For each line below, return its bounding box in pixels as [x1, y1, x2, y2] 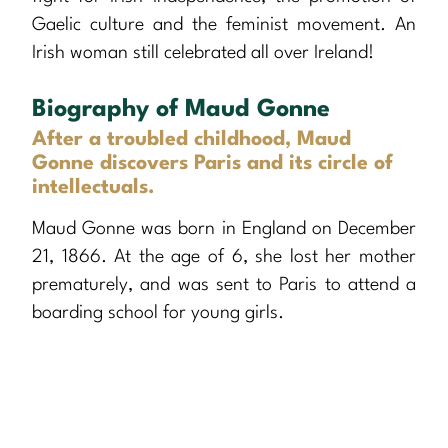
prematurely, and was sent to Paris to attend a [32, 276, 416, 295]
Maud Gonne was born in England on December [32, 220, 416, 239]
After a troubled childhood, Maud [32, 130, 351, 151]
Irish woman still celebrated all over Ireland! [32, 44, 374, 63]
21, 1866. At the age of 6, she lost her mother [32, 248, 416, 267]
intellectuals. [32, 178, 155, 199]
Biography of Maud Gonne [32, 98, 330, 123]
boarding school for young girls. [32, 304, 284, 323]
